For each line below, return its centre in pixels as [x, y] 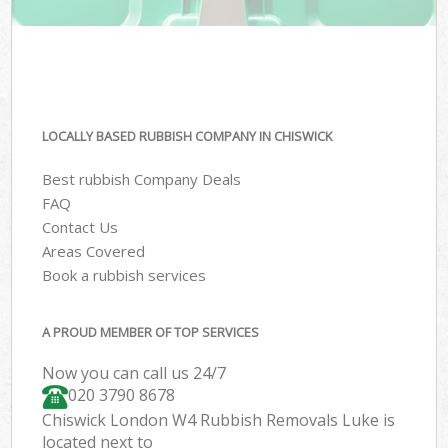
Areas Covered [94, 250]
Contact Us [80, 226]
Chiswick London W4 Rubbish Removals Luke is [219, 420]
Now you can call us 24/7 [134, 373]
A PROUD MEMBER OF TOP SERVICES [151, 332]
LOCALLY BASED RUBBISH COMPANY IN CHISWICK [187, 136]
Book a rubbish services [124, 274]
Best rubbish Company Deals [142, 178]
